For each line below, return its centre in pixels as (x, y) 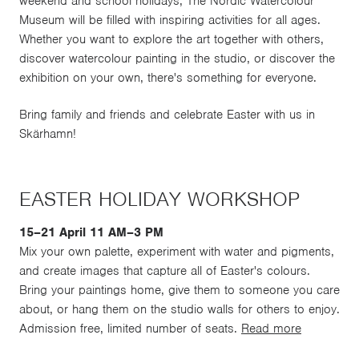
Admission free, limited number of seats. (130, 328)
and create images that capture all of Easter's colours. (165, 270)
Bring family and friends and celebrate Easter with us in (167, 114)
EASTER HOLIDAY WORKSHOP (159, 198)
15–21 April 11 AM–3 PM (91, 232)
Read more (271, 328)
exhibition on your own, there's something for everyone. (168, 78)
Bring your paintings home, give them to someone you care (179, 290)
